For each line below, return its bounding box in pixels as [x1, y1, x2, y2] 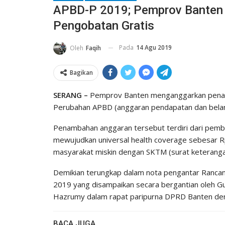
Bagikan [70, 68, 93, 77]
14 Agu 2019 [136, 43, 172, 52]
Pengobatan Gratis [53, 19, 154, 33]
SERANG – [53, 89, 88, 100]
